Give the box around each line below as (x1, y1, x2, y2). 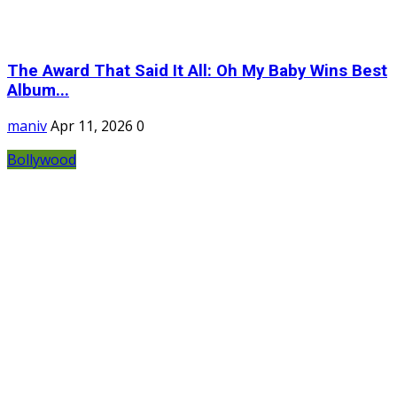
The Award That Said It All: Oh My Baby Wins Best (7, 60, 387, 81)
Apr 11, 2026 (51, 116, 133, 136)
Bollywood (7, 150, 76, 170)
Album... (7, 80, 69, 100)
